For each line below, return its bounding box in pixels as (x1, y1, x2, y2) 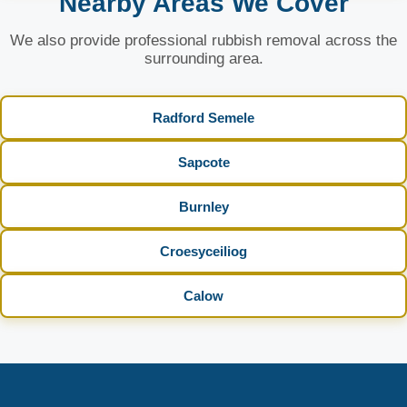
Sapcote (177, 154, 230, 170)
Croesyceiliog (160, 243, 247, 259)
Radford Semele (153, 110, 254, 125)
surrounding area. (144, 50, 263, 67)
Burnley (178, 199, 229, 214)
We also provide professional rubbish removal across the (10, 32, 397, 49)
